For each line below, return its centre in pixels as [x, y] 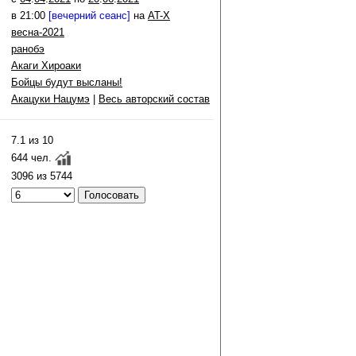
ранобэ [28, 49]
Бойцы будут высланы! [67, 82]
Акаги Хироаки [46, 66]
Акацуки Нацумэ [50, 99]
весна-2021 [38, 32]
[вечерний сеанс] [89, 15]
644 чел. [31, 158]
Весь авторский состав [154, 99]
